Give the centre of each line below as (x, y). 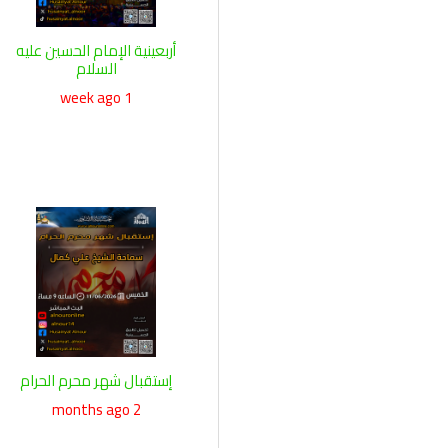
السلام (96, 68)
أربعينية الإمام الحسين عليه (96, 50)
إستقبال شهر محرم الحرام (96, 380)
